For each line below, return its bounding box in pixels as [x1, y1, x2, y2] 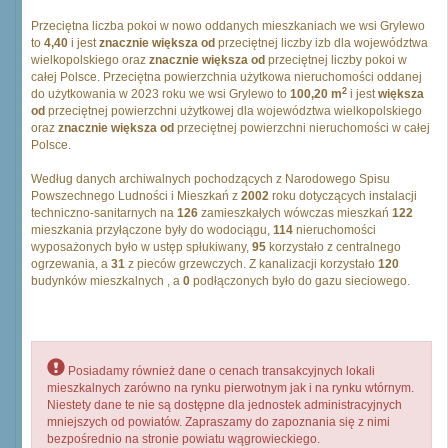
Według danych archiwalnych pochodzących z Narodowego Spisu [31, 172, 390, 186]
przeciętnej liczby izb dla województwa [215, 36, 428, 50]
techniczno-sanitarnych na [31, 206, 177, 220]
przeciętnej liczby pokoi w [265, 53, 407, 67]
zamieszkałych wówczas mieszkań [198, 206, 392, 220]
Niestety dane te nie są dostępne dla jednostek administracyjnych [47, 398, 402, 412]
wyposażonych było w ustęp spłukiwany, [31, 240, 252, 254]
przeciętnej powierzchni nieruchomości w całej [174, 121, 430, 135]
